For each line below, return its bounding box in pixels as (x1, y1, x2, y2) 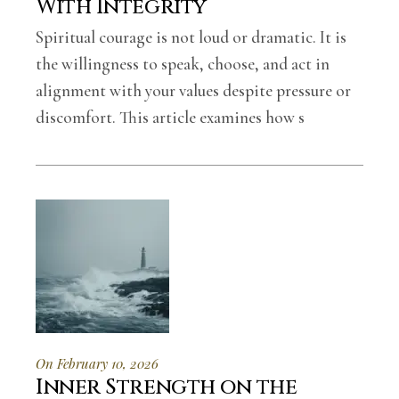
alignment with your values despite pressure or (36, 80, 352, 101)
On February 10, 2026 (36, 354, 159, 372)
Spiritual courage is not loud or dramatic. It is (36, 27, 347, 47)
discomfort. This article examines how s (36, 107, 305, 127)
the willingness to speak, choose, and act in (36, 53, 330, 74)
